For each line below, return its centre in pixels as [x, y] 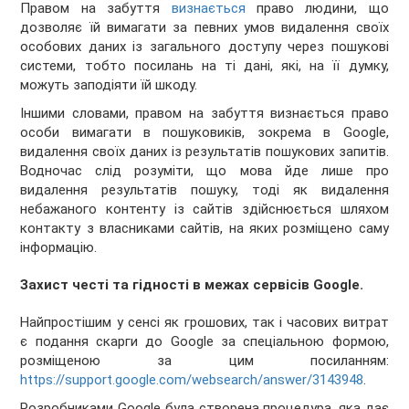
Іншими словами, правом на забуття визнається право [204, 113]
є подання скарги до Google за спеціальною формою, [204, 341]
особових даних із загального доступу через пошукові [204, 46]
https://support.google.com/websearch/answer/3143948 [192, 379]
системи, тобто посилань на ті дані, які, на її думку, [204, 65]
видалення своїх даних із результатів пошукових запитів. [204, 151]
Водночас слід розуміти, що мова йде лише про [204, 170]
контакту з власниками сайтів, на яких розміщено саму [204, 228]
